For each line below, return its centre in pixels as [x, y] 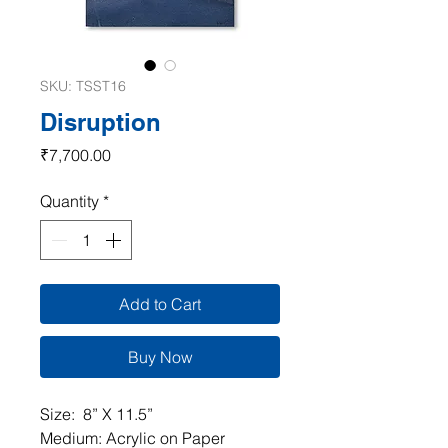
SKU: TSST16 [83, 85]
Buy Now [160, 356]
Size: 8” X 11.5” [96, 413]
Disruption [100, 121]
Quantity [69, 200]
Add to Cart [160, 303]
